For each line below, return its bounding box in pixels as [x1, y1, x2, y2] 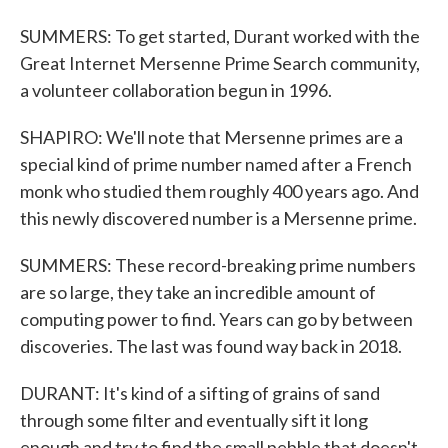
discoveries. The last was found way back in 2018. [20, 335, 402, 357]
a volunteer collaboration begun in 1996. [20, 79, 332, 101]
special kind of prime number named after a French [20, 153, 412, 175]
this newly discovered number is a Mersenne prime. [20, 207, 417, 229]
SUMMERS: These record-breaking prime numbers [20, 254, 416, 276]
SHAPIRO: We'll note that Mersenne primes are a [20, 126, 403, 148]
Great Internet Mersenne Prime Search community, [20, 52, 420, 74]
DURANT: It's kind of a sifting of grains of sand [20, 382, 380, 404]
